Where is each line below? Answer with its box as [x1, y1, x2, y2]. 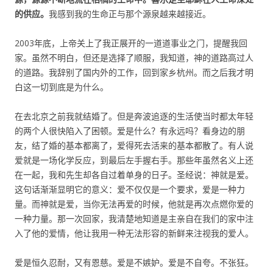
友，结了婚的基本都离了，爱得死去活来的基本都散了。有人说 [15, 140, 253, 151]
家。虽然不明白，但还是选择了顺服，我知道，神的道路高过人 [15, 52, 253, 63]
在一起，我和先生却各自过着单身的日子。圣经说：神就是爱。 [15, 169, 253, 180]
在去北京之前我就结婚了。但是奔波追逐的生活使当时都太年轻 [15, 110, 253, 122]
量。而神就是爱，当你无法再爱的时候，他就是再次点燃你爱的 [15, 198, 253, 210]
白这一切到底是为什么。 [15, 81, 108, 93]
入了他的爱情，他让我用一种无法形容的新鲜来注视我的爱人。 [15, 227, 253, 239]
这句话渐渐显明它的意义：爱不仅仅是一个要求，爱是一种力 [15, 183, 245, 195]
